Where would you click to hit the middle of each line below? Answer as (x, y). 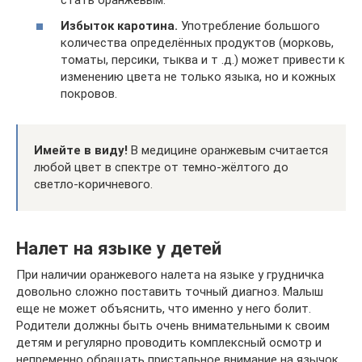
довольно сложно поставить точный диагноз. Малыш (170, 291)
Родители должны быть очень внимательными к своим (173, 325)
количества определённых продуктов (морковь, (197, 42)
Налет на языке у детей (119, 248)
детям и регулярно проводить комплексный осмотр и (169, 342)
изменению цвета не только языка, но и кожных (198, 76)
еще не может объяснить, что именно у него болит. (164, 308)
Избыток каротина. (119, 25)
